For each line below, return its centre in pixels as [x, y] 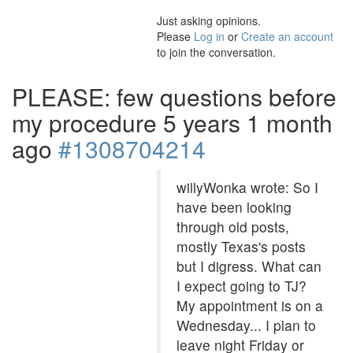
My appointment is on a [250, 305]
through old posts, [233, 227]
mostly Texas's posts [241, 246]
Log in [209, 36]
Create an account [287, 36]
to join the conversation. [216, 52]
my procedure [87, 123]
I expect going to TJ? [242, 286]
